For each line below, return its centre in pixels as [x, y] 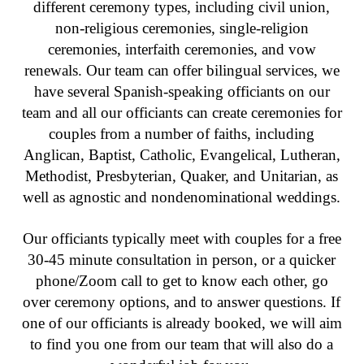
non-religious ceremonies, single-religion [182, 28]
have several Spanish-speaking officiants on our [182, 91]
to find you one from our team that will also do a [182, 344]
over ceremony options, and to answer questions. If [182, 301]
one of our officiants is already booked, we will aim [182, 323]
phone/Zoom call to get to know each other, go [182, 280]
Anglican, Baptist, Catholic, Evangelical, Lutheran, [182, 154]
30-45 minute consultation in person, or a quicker [182, 259]
